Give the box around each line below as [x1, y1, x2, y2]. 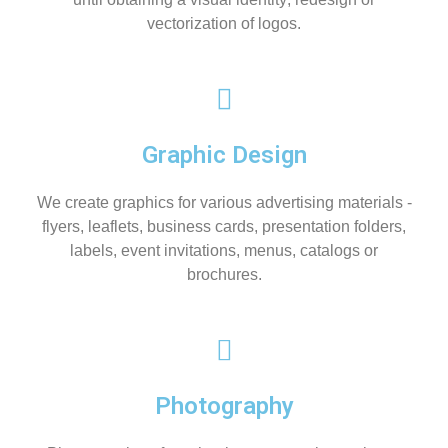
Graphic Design [141, 141, 307, 170]
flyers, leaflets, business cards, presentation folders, [42, 218, 406, 236]
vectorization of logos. [147, 15, 301, 33]
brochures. [186, 266, 262, 284]
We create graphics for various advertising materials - [36, 194, 412, 212]
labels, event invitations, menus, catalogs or [70, 242, 378, 260]
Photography [154, 392, 294, 421]
